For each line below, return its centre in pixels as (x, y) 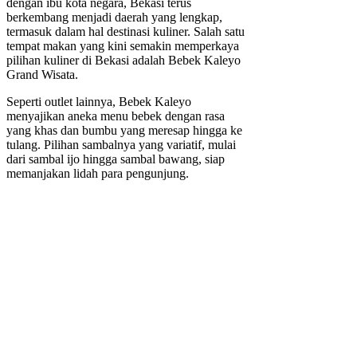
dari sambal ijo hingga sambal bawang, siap (116, 159)
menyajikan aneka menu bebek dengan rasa (116, 116)
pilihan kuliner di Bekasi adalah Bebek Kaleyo (124, 61)
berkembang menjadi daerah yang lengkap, (114, 18)
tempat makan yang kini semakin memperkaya (123, 46)
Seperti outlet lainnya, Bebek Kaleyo (99, 102)
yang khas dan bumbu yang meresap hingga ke (124, 131)
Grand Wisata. (42, 75)
